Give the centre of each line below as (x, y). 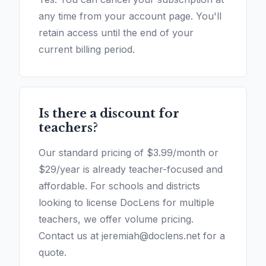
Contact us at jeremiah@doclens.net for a (132, 236)
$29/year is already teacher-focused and (131, 170)
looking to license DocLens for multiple (126, 203)
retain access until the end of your (116, 33)
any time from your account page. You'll (130, 16)
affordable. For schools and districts (119, 186)
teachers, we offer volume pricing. (116, 219)
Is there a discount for (109, 114)
